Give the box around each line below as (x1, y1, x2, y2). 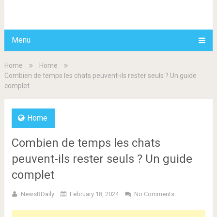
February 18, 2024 (69, 190, 119, 198)
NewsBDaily (20, 190, 54, 198)
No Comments (134, 190, 174, 198)
